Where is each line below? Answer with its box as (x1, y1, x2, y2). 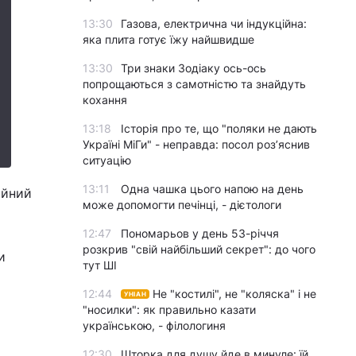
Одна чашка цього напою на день (121, 182, 304, 195)
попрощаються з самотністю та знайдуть (83, 77, 306, 91)
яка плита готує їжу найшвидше (83, 33, 254, 46)
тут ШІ (83, 258, 117, 272)
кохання (83, 93, 127, 106)
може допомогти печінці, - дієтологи (83, 198, 281, 211)
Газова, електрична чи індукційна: (121, 17, 307, 30)
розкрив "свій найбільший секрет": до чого (83, 242, 315, 256)
